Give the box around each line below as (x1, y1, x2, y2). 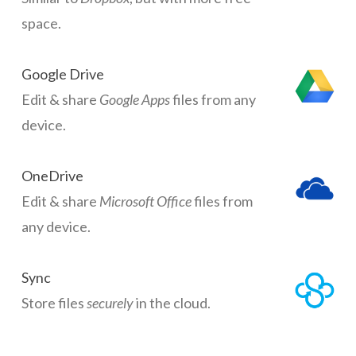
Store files (21, 294, 87, 312)
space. (21, 14, 61, 33)
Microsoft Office (99, 192, 192, 211)
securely (86, 294, 133, 312)
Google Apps (99, 91, 170, 109)
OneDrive (21, 167, 83, 185)
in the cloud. (133, 294, 211, 312)
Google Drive (21, 65, 104, 83)
